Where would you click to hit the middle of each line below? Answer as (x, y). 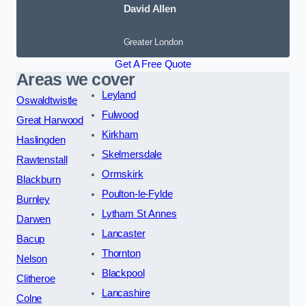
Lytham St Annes (139, 213)
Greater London (153, 42)
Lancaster (123, 233)
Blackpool (123, 273)
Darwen (34, 219)
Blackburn (39, 179)
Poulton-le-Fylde (137, 194)
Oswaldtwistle (47, 100)
